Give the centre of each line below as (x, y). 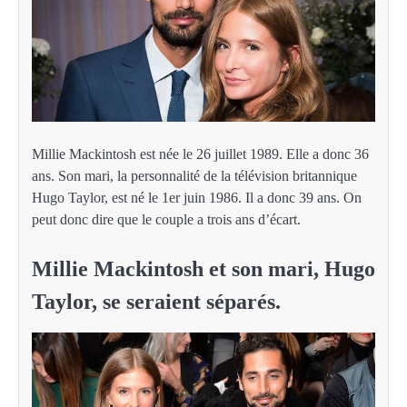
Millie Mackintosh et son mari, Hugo (203, 268)
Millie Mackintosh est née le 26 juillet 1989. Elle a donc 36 (200, 154)
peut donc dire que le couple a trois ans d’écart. (166, 219)
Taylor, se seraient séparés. (156, 301)
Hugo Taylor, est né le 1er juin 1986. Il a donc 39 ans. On (197, 197)
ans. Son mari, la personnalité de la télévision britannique (194, 175)
